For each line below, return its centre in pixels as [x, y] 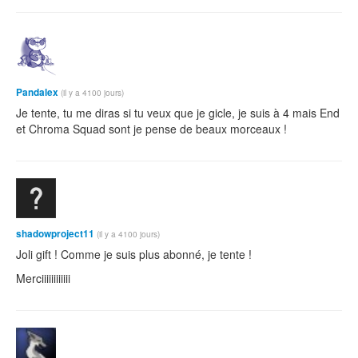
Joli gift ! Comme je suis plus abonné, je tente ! [134, 255]
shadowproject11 [55, 234]
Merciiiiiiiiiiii [43, 278]
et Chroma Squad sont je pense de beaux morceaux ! [151, 129]
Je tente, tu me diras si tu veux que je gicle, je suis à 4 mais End [178, 113]
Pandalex [37, 93]
